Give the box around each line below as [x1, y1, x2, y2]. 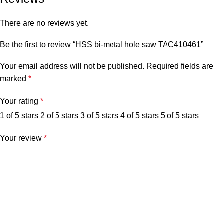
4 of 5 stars [120, 111, 159, 120]
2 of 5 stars [40, 111, 78, 120]
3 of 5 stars [80, 111, 118, 120]
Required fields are [146, 62, 213, 71]
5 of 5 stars [161, 111, 199, 120]
